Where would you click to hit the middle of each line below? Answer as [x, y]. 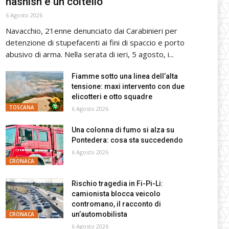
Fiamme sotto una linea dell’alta [124, 76]
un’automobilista [99, 214]
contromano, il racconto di [116, 204]
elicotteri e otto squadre [112, 97]
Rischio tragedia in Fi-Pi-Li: [117, 183]
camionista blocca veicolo [116, 193]
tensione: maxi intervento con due [128, 87]
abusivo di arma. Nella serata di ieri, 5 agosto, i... [90, 54]
